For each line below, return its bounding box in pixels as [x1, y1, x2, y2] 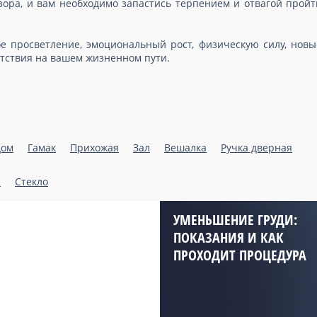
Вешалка [164, 141, 207, 154]
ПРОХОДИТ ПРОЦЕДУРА [173, 246, 306, 265]
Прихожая [70, 141, 119, 154]
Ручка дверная [221, 141, 292, 154]
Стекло [15, 175, 48, 188]
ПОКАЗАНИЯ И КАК [173, 228, 284, 247]
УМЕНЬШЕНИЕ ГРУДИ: [173, 210, 297, 229]
